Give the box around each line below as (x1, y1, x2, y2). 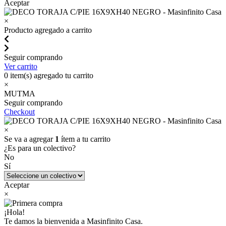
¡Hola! (4, 208, 25, 216)
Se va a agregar (4, 135, 55, 143)
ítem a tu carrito (59, 135, 110, 143)
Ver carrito (4, 62, 37, 71)
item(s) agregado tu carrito (8, 71, 93, 80)
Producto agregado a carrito (4, 26, 92, 34)
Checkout (4, 107, 35, 116)
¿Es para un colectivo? (4, 144, 76, 152)
